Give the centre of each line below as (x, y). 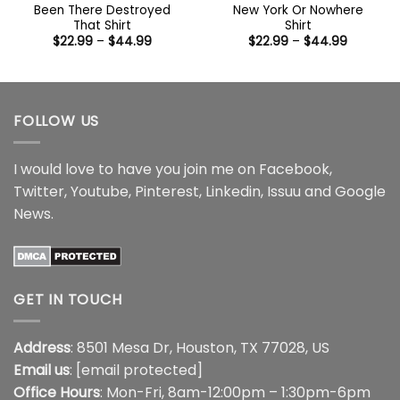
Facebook (294, 170)
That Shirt (102, 25)
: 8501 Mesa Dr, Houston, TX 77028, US (200, 348)
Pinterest (167, 192)
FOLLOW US (57, 121)
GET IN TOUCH (68, 299)
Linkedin (233, 192)
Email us (42, 371)
